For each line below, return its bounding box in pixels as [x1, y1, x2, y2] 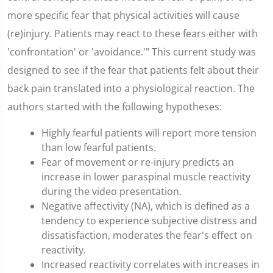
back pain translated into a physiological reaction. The [7, 82, 255, 95]
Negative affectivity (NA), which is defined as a [41, 199, 250, 213]
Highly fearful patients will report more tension [41, 126, 257, 140]
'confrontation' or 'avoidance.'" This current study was [7, 45, 256, 58]
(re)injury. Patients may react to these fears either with [7, 27, 258, 40]
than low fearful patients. [41, 141, 156, 154]
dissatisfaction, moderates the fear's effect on [41, 229, 252, 242]
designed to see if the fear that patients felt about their [7, 63, 259, 77]
